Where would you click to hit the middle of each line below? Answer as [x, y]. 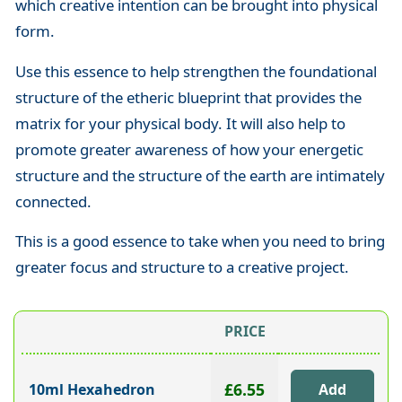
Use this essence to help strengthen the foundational [196, 71]
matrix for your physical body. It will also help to [180, 123]
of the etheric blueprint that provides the [222, 97]
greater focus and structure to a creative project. [182, 267]
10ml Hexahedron [92, 390]
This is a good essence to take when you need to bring [200, 240]
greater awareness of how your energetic [221, 149]
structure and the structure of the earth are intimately [200, 175]
